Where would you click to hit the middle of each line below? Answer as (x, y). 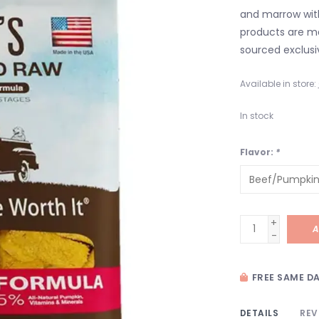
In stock (256, 115)
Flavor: (257, 152)
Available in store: (278, 83)
